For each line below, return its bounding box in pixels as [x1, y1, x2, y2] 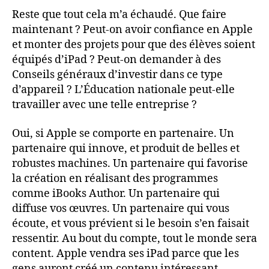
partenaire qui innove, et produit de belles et [12, 141, 240, 156]
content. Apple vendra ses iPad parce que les [12, 246, 239, 261]
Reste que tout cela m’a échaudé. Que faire [12, 8, 226, 22]
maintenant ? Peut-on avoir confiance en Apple [12, 23, 253, 37]
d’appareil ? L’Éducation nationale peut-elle [12, 83, 235, 97]
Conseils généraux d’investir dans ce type [12, 68, 223, 82]
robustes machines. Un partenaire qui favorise [12, 156, 248, 171]
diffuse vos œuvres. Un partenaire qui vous [12, 201, 229, 216]
